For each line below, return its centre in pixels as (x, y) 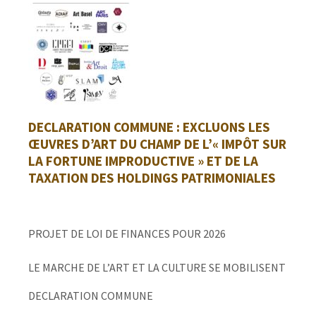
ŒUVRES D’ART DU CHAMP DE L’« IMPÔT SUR (157, 144)
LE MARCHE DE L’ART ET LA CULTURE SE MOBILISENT (157, 268)
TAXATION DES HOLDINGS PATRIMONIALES (152, 178)
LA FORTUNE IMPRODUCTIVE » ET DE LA (143, 161)
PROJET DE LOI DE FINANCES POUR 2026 (127, 234)
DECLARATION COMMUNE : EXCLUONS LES (149, 127)
